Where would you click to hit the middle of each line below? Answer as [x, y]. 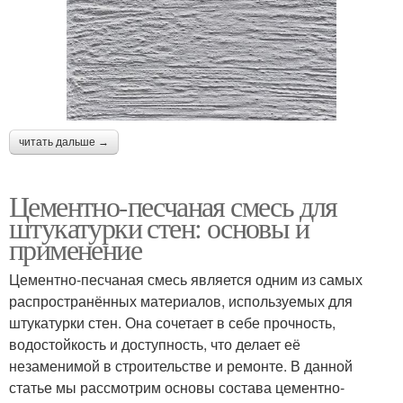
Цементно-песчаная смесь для [173, 205]
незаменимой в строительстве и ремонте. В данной [181, 365]
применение [75, 248]
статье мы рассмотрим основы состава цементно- [177, 387]
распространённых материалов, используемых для [181, 300]
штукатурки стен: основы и [159, 227]
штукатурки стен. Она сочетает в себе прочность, [172, 322]
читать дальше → [64, 142]
